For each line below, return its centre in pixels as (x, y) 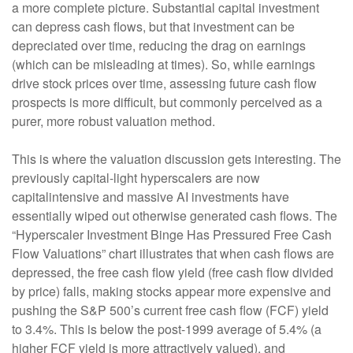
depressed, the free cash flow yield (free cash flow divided (173, 273)
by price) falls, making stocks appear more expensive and (171, 292)
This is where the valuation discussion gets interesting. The (176, 159)
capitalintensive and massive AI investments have (150, 197)
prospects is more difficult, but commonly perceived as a (167, 102)
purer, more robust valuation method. (113, 121)
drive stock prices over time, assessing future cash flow (164, 84)
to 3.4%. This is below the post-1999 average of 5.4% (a (167, 329)
